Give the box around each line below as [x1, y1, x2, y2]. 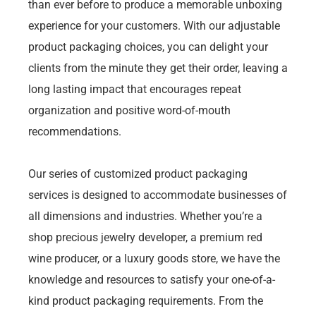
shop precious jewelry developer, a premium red [28, 230, 262, 244]
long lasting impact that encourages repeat [28, 82, 241, 96]
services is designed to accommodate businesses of [28, 188, 287, 202]
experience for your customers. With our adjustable [28, 18, 280, 32]
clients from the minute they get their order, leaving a [28, 61, 288, 75]
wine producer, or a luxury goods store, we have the [28, 251, 280, 265]
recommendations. [28, 124, 121, 138]
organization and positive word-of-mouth [28, 103, 231, 117]
